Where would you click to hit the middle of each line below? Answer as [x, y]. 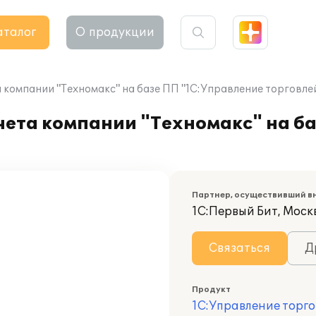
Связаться [239, 248]
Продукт [211, 290]
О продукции [115, 32]
